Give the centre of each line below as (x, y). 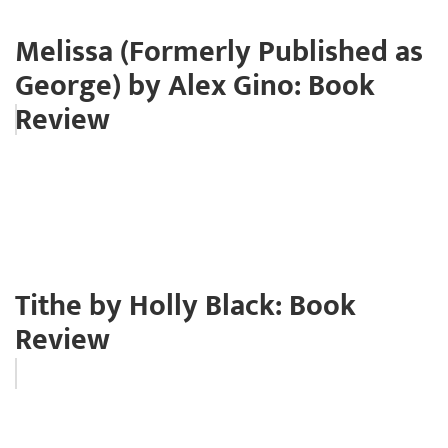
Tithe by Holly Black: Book (185, 305)
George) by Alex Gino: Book (195, 85)
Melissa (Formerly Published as (219, 51)
